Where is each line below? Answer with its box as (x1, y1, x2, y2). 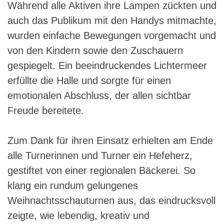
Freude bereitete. (7, 104, 84, 116)
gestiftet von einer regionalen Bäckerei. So (7, 164, 195, 176)
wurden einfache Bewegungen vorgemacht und (7, 29, 216, 41)
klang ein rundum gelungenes (7, 179, 138, 191)
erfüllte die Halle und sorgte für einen (7, 74, 171, 86)
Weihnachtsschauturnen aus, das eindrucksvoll (7, 194, 215, 206)
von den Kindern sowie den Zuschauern (7, 44, 183, 56)
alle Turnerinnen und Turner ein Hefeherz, (7, 149, 192, 161)
